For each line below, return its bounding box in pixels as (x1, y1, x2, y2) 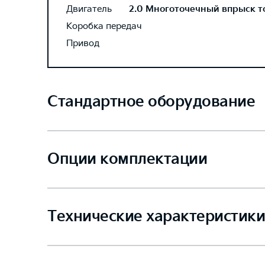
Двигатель (66, 4, 112, 15)
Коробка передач (66, 21, 142, 32)
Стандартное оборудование (47, 93, 255, 111)
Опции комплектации (47, 150, 207, 169)
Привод (66, 38, 99, 49)
